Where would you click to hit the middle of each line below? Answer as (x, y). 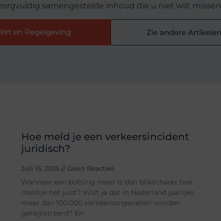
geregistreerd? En (53, 213)
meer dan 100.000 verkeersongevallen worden (101, 203)
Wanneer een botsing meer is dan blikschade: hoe (107, 182)
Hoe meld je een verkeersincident (105, 137)
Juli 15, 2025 (41, 168)
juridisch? (46, 149)
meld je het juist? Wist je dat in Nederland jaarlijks (108, 193)
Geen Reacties (90, 168)
